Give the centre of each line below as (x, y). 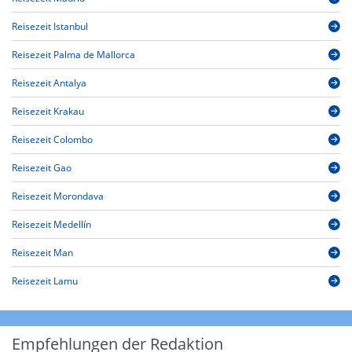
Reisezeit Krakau (48, 112)
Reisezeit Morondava (58, 196)
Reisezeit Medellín (51, 225)
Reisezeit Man (42, 253)
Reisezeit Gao (42, 168)
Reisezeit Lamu (45, 281)
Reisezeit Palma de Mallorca (73, 55)
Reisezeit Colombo (52, 140)
